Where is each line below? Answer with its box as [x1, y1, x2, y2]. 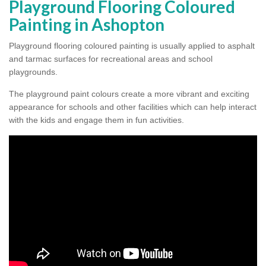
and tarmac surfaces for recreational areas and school [9, 54, 213, 64]
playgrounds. [9, 67, 58, 77]
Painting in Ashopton [9, 14, 164, 35]
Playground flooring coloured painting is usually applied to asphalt [9, 41, 255, 51]
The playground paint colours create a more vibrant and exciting [9, 89, 249, 99]
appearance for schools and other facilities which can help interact [9, 102, 256, 112]
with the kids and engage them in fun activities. [9, 115, 186, 125]
